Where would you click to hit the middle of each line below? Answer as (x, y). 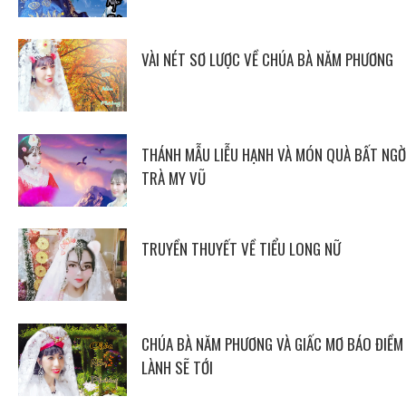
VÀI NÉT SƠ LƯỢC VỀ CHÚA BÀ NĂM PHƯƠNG (267, 60)
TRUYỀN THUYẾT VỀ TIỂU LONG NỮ (241, 249)
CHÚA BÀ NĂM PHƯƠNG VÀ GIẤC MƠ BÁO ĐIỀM (272, 343)
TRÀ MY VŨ (173, 178)
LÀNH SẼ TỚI (177, 367)
